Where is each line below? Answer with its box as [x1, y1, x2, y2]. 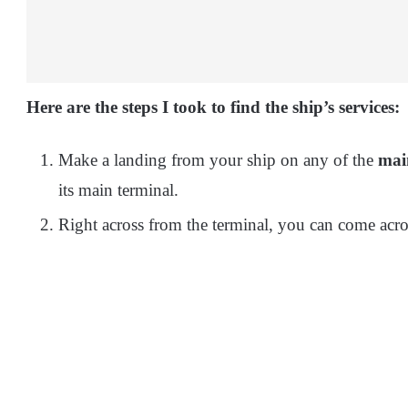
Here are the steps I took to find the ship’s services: [26, 97, 400, 117]
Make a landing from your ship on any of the [58, 150, 378, 170]
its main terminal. [58, 180, 183, 200]
